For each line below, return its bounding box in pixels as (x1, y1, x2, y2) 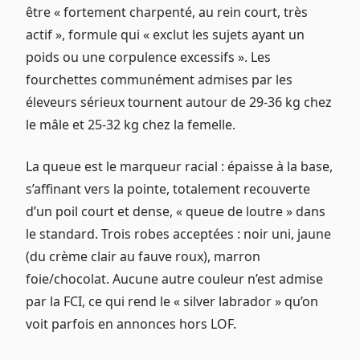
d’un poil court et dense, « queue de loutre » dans (26, 202, 325, 220)
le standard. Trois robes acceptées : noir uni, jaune (26, 224, 331, 243)
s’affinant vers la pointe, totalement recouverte (26, 179, 310, 198)
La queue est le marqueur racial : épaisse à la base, (26, 157, 333, 175)
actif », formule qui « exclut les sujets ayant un (26, 25, 305, 43)
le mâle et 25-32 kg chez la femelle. (26, 115, 235, 133)
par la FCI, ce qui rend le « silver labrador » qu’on (26, 292, 318, 310)
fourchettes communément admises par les (26, 70, 292, 88)
